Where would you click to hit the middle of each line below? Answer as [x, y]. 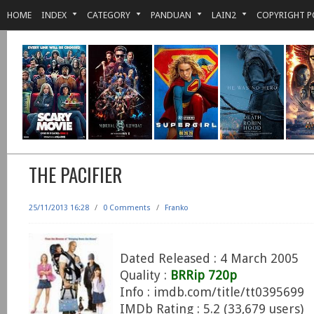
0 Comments [127, 208]
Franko [177, 208]
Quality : [145, 275]
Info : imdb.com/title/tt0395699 [212, 292]
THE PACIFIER [75, 175]
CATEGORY [109, 15]
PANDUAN [171, 15]
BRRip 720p [204, 275]
